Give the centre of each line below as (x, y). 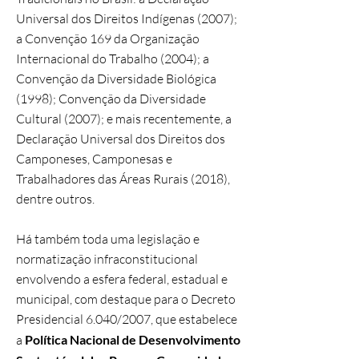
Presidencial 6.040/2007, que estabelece (127, 319)
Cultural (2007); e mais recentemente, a (124, 119)
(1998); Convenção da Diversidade (111, 99)
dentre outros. (55, 199)
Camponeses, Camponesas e (94, 159)
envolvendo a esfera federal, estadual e (122, 279)
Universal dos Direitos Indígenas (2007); (127, 18)
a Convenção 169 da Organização (108, 38)
